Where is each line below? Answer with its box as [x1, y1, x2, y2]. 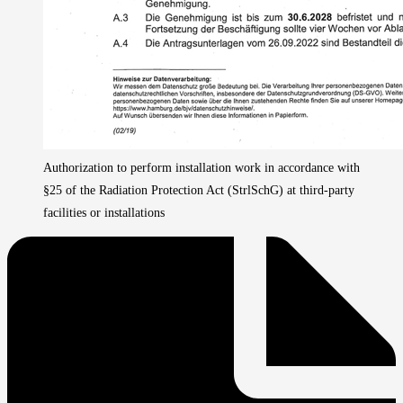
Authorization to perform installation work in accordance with [43, 160, 360, 175]
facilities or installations [43, 205, 165, 219]
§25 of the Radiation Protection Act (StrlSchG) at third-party [43, 183, 354, 197]
